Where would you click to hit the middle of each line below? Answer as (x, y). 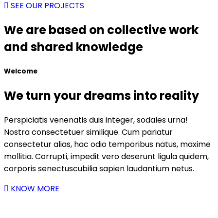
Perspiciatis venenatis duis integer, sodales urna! (96, 120)
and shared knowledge (73, 47)
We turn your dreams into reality (101, 95)
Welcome (21, 71)
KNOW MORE (35, 188)
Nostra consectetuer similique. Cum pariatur (88, 132)
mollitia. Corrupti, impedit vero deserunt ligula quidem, (106, 156)
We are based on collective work (101, 30)
